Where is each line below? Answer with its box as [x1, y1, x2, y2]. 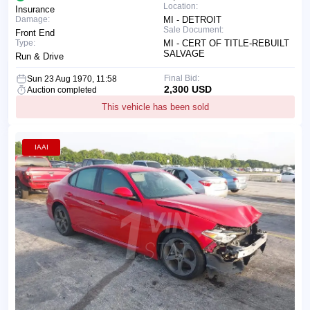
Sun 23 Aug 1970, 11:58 [27, 73, 117, 84]
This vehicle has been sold [102, 101, 209, 112]
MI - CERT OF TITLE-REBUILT [163, 37, 289, 48]
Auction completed [27, 84, 97, 95]
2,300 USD [163, 83, 212, 95]
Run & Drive [15, 51, 64, 62]
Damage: [15, 14, 50, 24]
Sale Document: [163, 24, 224, 35]
